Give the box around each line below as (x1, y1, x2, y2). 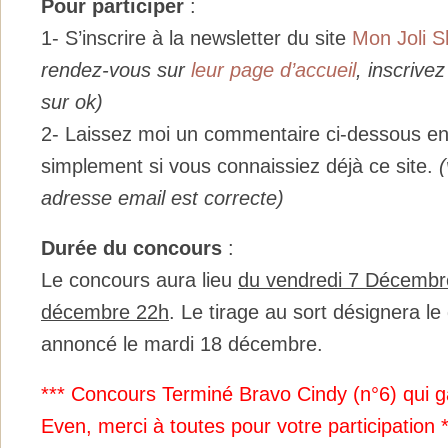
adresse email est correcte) (41, 186, 284, 209)
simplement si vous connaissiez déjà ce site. (41, 154, 439, 177)
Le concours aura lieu (41, 269, 238, 292)
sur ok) (41, 90, 103, 113)
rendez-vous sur (41, 58, 191, 81)
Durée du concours (41, 237, 222, 260)
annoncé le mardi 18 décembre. (41, 333, 323, 356)
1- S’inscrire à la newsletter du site (41, 26, 352, 49)
